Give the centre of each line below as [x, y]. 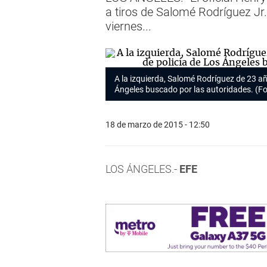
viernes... [128, 26]
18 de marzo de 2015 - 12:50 [158, 124]
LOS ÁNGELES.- [142, 169]
